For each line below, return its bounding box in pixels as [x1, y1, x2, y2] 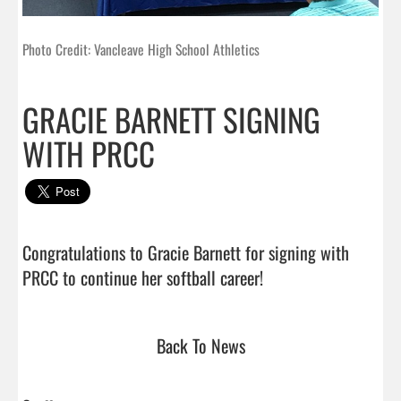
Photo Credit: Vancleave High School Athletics [22, 38, 260, 60]
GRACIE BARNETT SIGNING [22, 95, 320, 142]
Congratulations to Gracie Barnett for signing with [22, 238, 349, 266]
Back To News [156, 331, 245, 359]
